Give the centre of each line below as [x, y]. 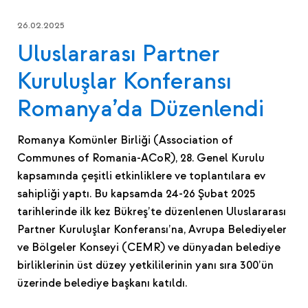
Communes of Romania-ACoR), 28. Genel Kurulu [141, 158]
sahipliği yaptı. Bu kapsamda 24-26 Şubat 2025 [136, 194]
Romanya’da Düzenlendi [141, 109]
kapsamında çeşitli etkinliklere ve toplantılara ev [141, 176]
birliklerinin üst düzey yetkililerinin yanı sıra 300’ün [145, 265]
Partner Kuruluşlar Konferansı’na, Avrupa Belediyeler [152, 229]
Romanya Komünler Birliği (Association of [125, 140]
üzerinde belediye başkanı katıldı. [102, 283]
